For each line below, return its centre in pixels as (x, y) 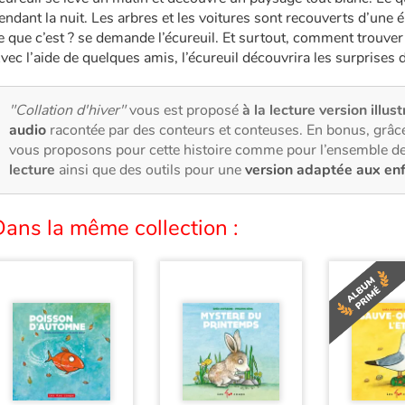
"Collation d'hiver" (69, 111)
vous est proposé (186, 111)
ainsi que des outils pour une (150, 170)
